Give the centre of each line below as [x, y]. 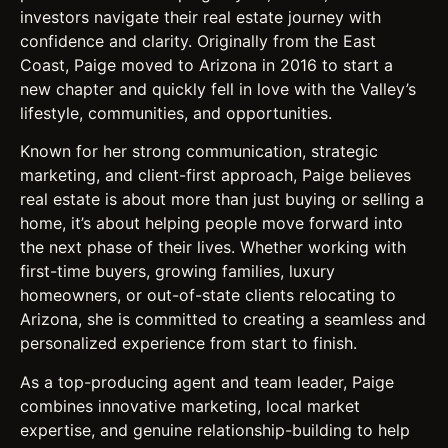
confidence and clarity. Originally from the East [198, 41]
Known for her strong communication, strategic [199, 151]
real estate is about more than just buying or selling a [222, 199]
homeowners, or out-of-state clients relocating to [208, 295]
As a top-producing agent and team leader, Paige [207, 381]
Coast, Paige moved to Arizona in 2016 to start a [206, 65]
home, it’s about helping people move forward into [211, 223]
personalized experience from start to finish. [188, 343]
